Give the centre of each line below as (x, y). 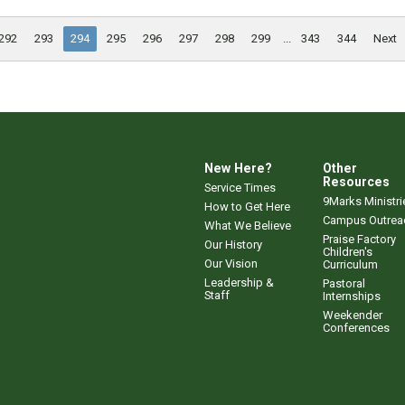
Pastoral (344, 283)
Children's (348, 251)
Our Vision (231, 263)
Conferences (356, 327)
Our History (233, 244)
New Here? (238, 168)
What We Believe (248, 225)
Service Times (240, 187)
